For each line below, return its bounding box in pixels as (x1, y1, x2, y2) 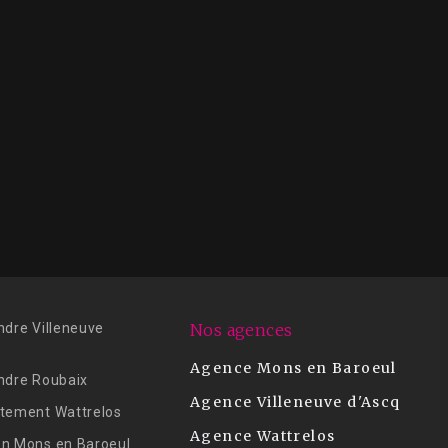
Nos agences (190, 320, 297, 340)
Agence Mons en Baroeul (190, 359, 397, 377)
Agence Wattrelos (190, 427, 336, 445)
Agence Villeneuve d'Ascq (190, 393, 401, 411)
